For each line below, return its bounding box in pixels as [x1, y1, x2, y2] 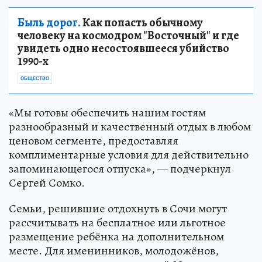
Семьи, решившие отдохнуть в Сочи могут [9, 201, 227, 217]
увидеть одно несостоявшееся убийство [18, 40, 229, 57]
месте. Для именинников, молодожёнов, [9, 243, 219, 259]
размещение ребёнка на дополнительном [9, 229, 224, 245]
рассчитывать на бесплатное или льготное [9, 215, 226, 231]
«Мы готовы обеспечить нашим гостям [9, 105, 206, 121]
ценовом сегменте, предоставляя [9, 133, 178, 149]
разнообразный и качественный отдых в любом [9, 119, 251, 135]
